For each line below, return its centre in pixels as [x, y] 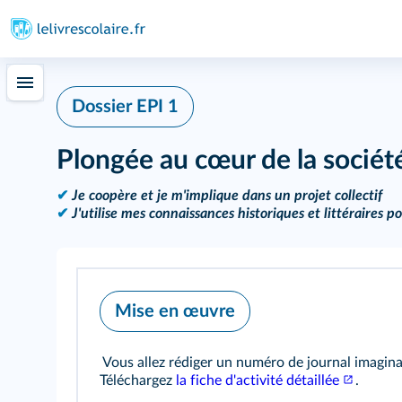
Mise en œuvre [175, 311]
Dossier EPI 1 [125, 107]
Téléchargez [138, 380]
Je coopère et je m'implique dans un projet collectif [227, 196]
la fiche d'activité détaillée [258, 380]
